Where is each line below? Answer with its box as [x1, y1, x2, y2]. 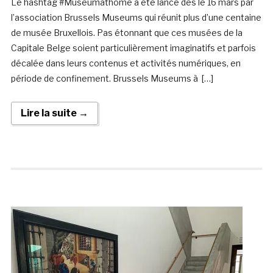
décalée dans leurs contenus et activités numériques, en [10, 58, 241, 69]
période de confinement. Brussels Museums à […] [10, 73, 213, 84]
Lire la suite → [20, 107, 88, 119]
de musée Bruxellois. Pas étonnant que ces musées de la [10, 27, 243, 38]
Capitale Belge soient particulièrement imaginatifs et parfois [10, 43, 256, 54]
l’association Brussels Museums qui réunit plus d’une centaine [10, 12, 261, 23]
